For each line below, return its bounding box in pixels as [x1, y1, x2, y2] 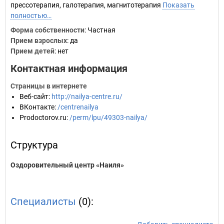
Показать [162, 1, 194, 9]
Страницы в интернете [10, 82, 87, 90]
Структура [10, 139, 58, 151]
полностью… [10, 11, 51, 19]
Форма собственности [10, 26, 84, 34]
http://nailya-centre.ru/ [51, 92, 122, 100]
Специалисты [10, 195, 76, 207]
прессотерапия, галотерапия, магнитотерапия [10, 1, 162, 9]
